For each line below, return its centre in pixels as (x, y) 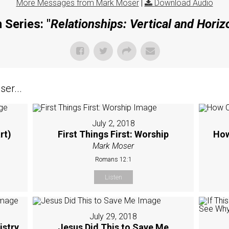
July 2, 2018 (113, 123)
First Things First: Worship (113, 134)
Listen (113, 177)
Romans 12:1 (113, 159)
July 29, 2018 (113, 216)
